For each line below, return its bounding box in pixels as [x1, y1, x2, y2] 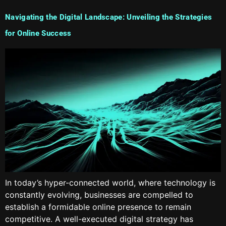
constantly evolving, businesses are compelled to [5, 189, 193, 200]
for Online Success [5, 29, 72, 38]
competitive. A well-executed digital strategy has [5, 213, 193, 224]
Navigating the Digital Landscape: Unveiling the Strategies [5, 13, 212, 22]
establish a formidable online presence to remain [5, 201, 191, 212]
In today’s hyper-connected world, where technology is [5, 177, 215, 188]
